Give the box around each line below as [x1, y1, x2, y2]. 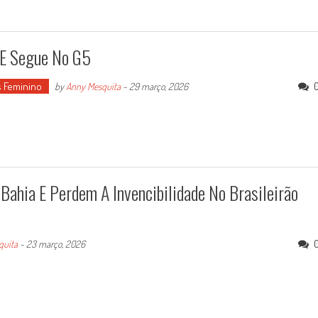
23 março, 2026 [26, 238, 85, 251]
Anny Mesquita [66, 80, 121, 93]
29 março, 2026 [129, 80, 188, 93]
